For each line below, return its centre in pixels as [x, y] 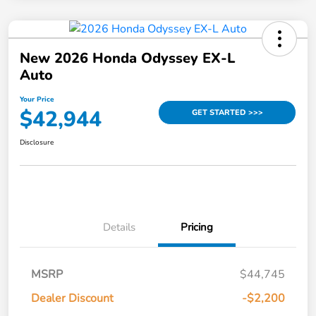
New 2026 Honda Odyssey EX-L [127, 58]
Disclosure [37, 142]
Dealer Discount [72, 298]
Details [119, 227]
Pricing [197, 227]
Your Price [37, 99]
